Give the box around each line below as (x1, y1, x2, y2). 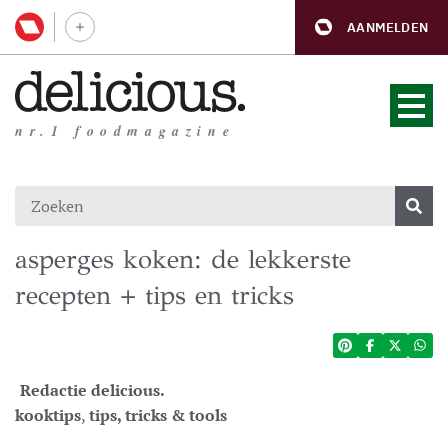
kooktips (15, 404, 81, 426)
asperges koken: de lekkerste (15, 243, 351, 275)
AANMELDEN (347, 18, 428, 36)
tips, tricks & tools (89, 404, 227, 426)
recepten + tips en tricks (15, 279, 294, 311)
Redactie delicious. (20, 379, 165, 401)
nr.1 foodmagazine (15, 121, 236, 141)
